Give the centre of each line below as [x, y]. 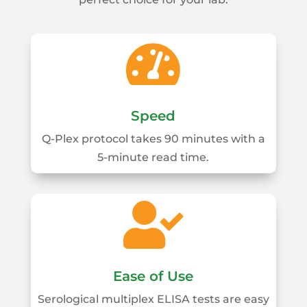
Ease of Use [153, 277]
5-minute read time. [153, 158]
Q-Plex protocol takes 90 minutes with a [153, 139]
